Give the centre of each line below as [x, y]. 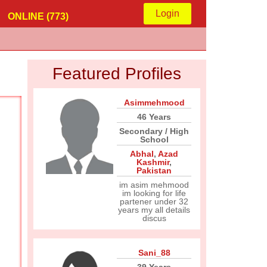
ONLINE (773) [38, 16]
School [154, 139]
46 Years [154, 117]
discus [154, 218]
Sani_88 [154, 253]
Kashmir [153, 162]
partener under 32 [154, 201]
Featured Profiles [117, 74]
